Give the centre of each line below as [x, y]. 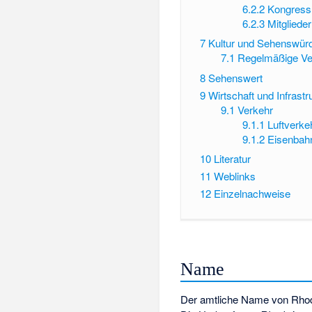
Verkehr [256, 109]
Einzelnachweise [252, 193]
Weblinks [234, 175]
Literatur [232, 159]
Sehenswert [235, 77]
